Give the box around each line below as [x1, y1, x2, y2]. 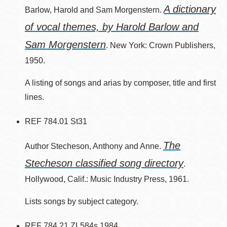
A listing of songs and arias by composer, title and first [25, 79, 216, 87]
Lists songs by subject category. [25, 197, 138, 206]
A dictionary [164, 4, 216, 15]
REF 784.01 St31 [25, 117, 87, 126]
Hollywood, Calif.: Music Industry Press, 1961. [25, 175, 189, 183]
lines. [25, 93, 44, 101]
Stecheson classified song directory [25, 158, 183, 169]
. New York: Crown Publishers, [106, 41, 215, 50]
